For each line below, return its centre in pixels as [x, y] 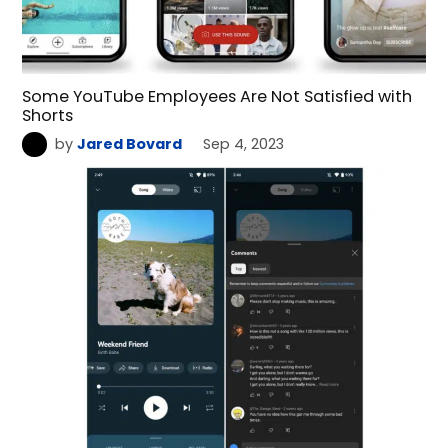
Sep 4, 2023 [244, 143]
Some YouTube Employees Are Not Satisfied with [217, 96]
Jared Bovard [129, 143]
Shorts [48, 115]
